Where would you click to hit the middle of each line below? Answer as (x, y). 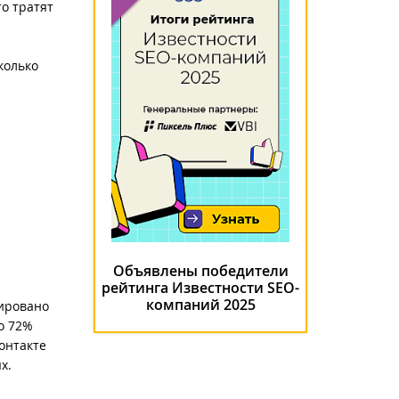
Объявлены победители (200, 271)
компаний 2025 (200, 305)
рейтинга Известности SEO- (200, 288)
